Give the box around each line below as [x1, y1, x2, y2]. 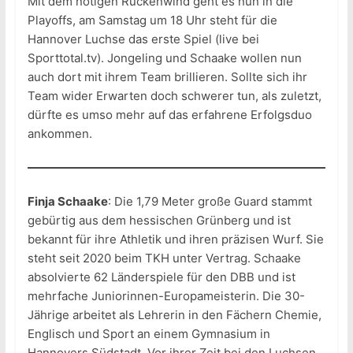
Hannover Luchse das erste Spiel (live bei [27, 32, 259, 47]
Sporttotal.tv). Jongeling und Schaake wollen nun [27, 50, 302, 66]
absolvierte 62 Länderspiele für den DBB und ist [27, 269, 295, 285]
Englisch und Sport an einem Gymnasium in [27, 326, 270, 342]
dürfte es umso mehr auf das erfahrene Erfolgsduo [27, 107, 312, 123]
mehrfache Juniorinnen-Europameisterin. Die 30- [27, 288, 305, 304]
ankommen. [27, 126, 92, 142]
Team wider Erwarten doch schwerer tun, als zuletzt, [27, 88, 321, 104]
